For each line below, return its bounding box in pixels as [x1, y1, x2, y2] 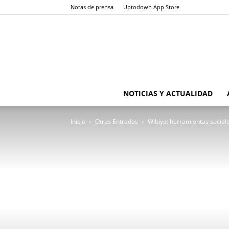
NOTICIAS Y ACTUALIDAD [123, 88, 213, 98]
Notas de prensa [71, 3, 113, 11]
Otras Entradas [95, 117, 138, 126]
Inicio [71, 117, 85, 126]
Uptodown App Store [123, 3, 179, 11]
